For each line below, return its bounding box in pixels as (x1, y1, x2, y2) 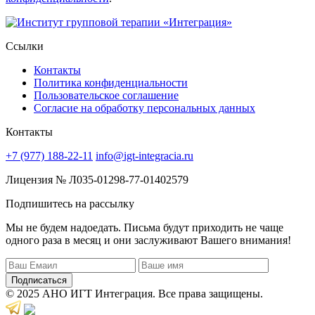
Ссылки (6, 40, 44, 53)
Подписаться (11, 275, 67, 286)
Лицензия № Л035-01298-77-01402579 (6, 174, 188, 186)
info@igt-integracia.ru (96, 150, 193, 162)
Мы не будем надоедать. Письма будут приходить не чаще (6, 221, 283, 234)
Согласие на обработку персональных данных (34, 102, 255, 115)
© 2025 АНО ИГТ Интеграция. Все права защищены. (6, 288, 263, 300)
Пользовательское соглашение (34, 89, 179, 102)
